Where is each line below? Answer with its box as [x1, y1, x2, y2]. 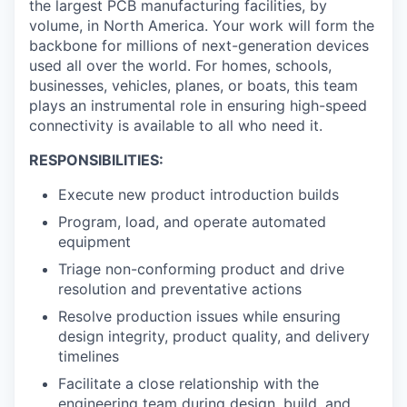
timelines [58, 347, 119, 366]
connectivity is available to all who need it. [29, 116, 323, 135]
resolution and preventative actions [58, 280, 302, 299]
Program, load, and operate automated [58, 213, 326, 232]
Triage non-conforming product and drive [58, 260, 344, 279]
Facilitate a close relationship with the [58, 374, 319, 393]
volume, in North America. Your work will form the [29, 16, 374, 35]
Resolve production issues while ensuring [58, 307, 341, 326]
